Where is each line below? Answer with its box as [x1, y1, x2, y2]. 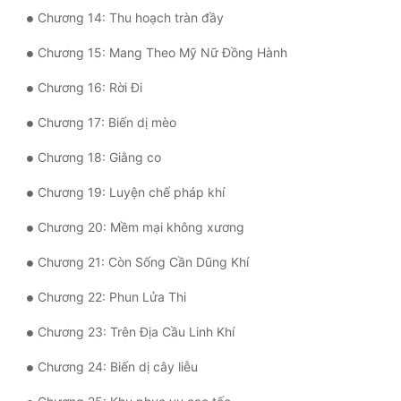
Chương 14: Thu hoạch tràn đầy [38, 10, 224, 26]
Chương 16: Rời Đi [38, 80, 142, 96]
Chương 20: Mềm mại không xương [38, 219, 244, 235]
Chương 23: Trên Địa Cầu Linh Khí [38, 324, 235, 340]
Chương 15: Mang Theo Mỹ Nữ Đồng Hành [38, 45, 287, 61]
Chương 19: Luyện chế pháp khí [38, 184, 225, 200]
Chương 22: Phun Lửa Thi [38, 289, 186, 305]
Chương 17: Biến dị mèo [38, 115, 176, 131]
